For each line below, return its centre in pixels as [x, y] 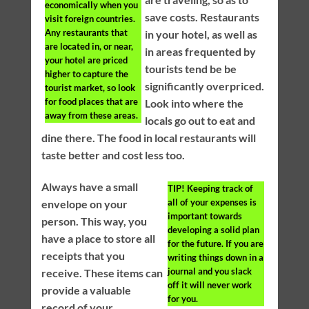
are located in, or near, [89, 46]
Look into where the [194, 103]
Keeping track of [219, 188]
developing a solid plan [214, 229]
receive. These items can [102, 272]
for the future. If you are [216, 243]
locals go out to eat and [200, 120]
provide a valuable [86, 290]
